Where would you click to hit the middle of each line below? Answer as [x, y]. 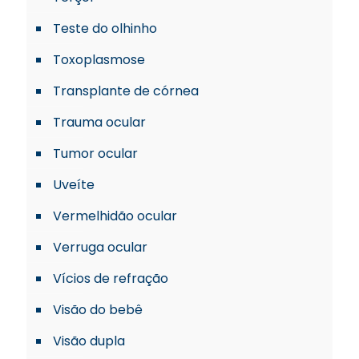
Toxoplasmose [99, 60]
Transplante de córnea [126, 91]
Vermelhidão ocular [115, 216]
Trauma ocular [99, 122]
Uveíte [74, 185]
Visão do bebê [98, 310]
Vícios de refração [111, 278]
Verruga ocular [100, 247]
